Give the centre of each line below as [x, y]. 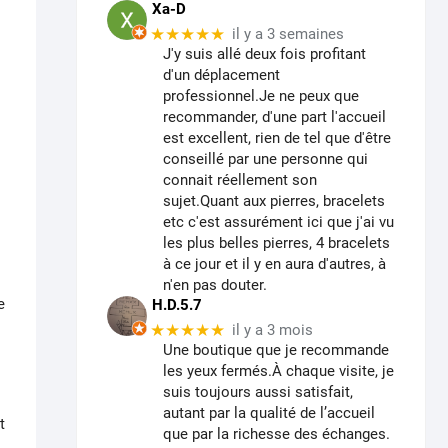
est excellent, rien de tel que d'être [277, 138]
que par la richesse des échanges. [276, 434]
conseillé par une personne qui [265, 159]
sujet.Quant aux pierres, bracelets [274, 201]
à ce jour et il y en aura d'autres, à [274, 264]
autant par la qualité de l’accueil [269, 413]
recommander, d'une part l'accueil [274, 117]
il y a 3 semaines [287, 34]
